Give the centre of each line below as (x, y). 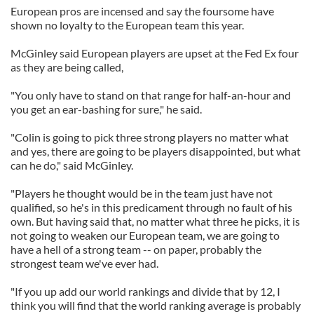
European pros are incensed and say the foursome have (142, 11)
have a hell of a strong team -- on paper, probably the (136, 249)
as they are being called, (67, 67)
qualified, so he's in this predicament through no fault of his (151, 207)
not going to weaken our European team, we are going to (145, 235)
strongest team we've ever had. (84, 263)
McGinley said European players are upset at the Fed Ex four (155, 53)
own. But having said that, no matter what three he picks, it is (155, 221)
